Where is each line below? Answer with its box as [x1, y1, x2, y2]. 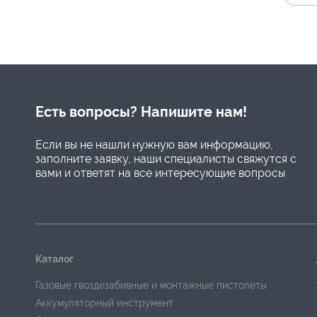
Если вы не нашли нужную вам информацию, [35, 137, 273, 151]
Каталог [35, 253, 74, 265]
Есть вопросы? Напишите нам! [35, 103, 247, 120]
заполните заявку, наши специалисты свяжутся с [35, 151, 296, 166]
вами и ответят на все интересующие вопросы [35, 166, 285, 180]
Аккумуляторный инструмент [35, 296, 173, 309]
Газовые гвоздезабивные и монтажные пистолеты [35, 279, 267, 291]
